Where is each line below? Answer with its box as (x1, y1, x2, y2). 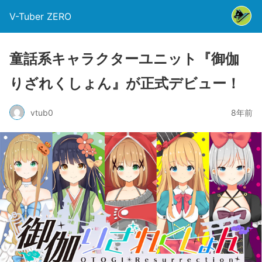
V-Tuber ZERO (9, 11, 71, 22)
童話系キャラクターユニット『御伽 (9, 50, 239, 67)
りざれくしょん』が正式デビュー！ (9, 75, 240, 92)
